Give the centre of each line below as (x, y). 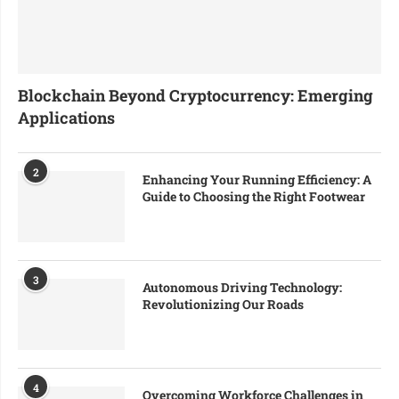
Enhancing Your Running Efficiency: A (257, 179)
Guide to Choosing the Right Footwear (254, 196)
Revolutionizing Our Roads (223, 304)
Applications (66, 117)
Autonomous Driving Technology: (242, 287)
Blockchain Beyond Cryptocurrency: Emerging (195, 95)
